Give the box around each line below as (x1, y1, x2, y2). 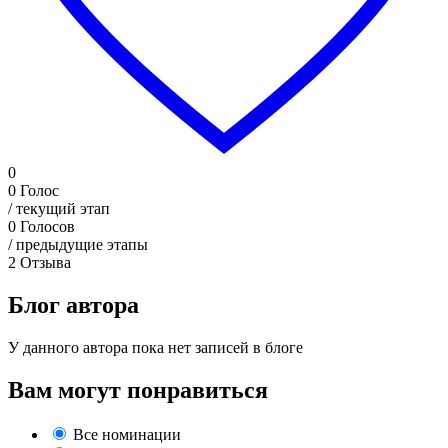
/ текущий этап (8, 200, 110, 218)
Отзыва (20, 254, 71, 272)
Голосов (20, 218, 75, 236)
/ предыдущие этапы (8, 236, 148, 254)
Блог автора (8, 292, 139, 319)
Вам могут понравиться (8, 377, 268, 404)
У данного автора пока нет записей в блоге (8, 339, 303, 357)
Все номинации (73, 426, 181, 444)
